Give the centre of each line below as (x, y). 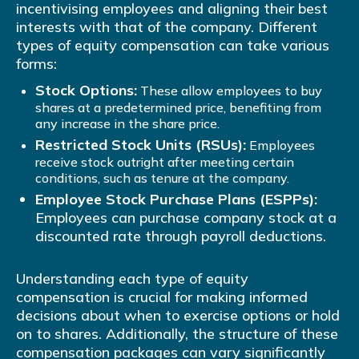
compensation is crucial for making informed (162, 297)
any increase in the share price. (127, 124)
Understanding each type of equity (132, 279)
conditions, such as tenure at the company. (162, 178)
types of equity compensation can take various (173, 46)
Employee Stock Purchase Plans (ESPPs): (176, 200)
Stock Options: (86, 91)
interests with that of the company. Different (167, 27)
